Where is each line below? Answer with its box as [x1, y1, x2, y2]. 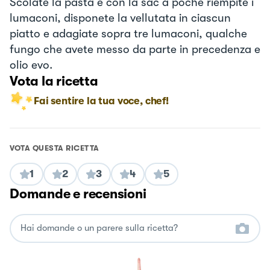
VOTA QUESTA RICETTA [10, 143, 99, 152]
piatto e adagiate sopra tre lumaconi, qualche [10, 27, 247, 40]
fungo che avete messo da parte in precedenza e [10, 42, 260, 56]
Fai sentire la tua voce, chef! [34, 95, 169, 107]
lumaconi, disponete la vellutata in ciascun [10, 11, 231, 25]
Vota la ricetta [10, 73, 98, 89]
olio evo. [10, 58, 52, 72]
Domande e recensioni [10, 186, 146, 201]
